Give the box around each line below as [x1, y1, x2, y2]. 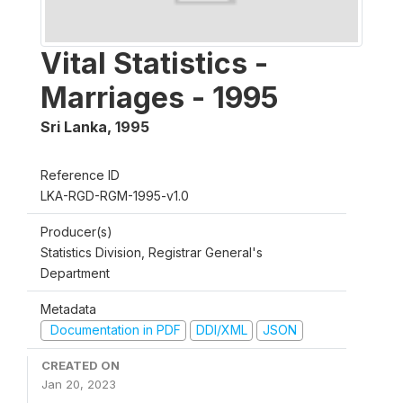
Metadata [40, 301, 96, 317]
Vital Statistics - [40, 46, 268, 81]
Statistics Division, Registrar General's [40, 245, 263, 260]
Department [40, 265, 110, 281]
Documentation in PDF [46, 322, 181, 337]
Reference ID [40, 167, 120, 183]
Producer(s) [40, 224, 112, 239]
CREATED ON [41, 357, 120, 372]
